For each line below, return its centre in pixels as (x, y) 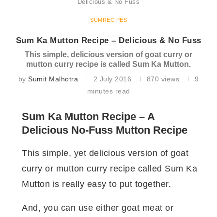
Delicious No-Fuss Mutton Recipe (105, 130)
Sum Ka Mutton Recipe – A (88, 116)
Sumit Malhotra (53, 79)
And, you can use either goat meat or (98, 208)
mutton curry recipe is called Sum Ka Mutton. (108, 64)
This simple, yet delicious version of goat (105, 153)
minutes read (108, 91)
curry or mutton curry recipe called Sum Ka (109, 169)
